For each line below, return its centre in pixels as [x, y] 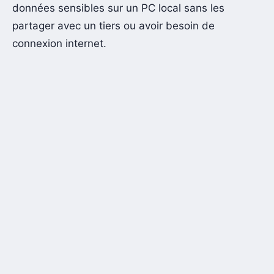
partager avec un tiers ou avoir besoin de [113, 25]
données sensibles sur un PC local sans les [118, 8]
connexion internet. [59, 43]
